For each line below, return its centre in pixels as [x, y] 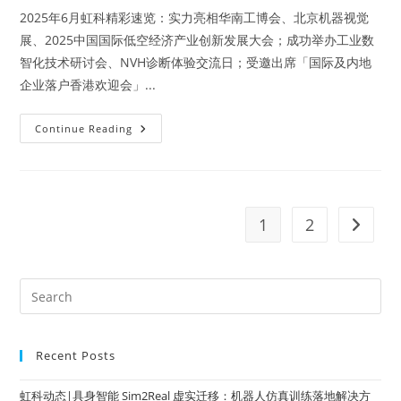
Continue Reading [84, 129]
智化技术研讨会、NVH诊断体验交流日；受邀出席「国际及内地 [196, 63]
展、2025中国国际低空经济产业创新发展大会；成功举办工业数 [197, 40]
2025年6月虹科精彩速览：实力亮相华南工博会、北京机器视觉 [195, 18]
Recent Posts [76, 356]
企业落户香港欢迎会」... [88, 85]
